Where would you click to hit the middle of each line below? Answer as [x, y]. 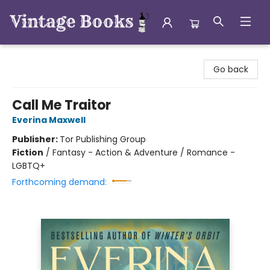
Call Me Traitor [61, 105]
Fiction [28, 152]
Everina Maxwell [49, 120]
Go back [231, 69]
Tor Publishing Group [103, 139]
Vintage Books [39, 56]
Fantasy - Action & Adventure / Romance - [144, 152]
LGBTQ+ [29, 166]
